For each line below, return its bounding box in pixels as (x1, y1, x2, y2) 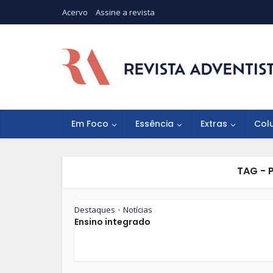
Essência (135, 118, 174, 130)
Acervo (62, 7, 88, 18)
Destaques (74, 204, 115, 215)
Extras (200, 118, 227, 130)
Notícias (123, 204, 152, 215)
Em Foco (71, 118, 108, 130)
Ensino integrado (74, 216, 151, 228)
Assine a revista (96, 7, 155, 18)
